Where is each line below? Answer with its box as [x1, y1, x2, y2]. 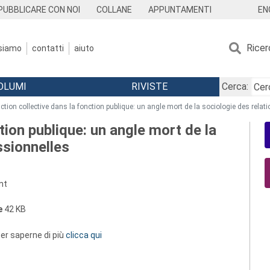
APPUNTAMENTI [148, 5, 212, 14]
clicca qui [66, 230, 102, 240]
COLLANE [96, 5, 133, 14]
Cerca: [221, 81, 248, 92]
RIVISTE [131, 81, 168, 92]
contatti [32, 43, 64, 53]
